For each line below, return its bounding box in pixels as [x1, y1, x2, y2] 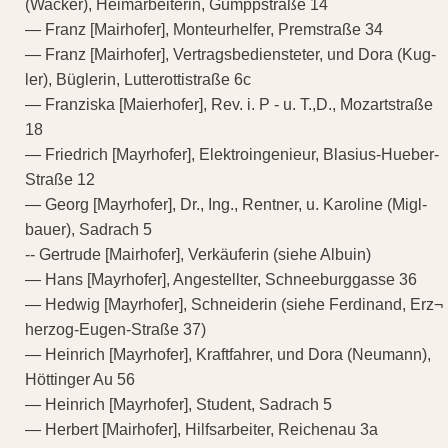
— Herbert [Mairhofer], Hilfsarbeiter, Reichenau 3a [25, 420, 378, 438]
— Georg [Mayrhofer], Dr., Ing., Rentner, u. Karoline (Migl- [25, 195, 427, 213]
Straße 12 [25, 170, 95, 188]
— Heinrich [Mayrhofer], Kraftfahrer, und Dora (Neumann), [25, 345, 431, 363]
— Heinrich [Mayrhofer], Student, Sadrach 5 [25, 395, 332, 413]
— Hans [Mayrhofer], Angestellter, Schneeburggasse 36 [25, 270, 417, 288]
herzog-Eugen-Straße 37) [25, 320, 206, 338]
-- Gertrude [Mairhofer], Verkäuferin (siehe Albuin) [25, 245, 371, 263]
